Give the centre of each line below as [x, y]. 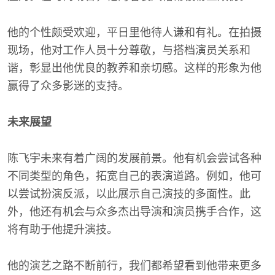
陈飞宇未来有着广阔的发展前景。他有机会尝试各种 [134, 158]
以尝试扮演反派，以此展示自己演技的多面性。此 [129, 194]
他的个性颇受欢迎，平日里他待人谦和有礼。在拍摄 [134, 33]
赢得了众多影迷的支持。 [68, 86]
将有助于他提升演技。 [63, 230]
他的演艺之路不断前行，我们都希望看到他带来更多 [134, 266]
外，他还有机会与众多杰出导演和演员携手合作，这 [134, 212]
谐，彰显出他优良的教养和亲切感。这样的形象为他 [134, 68]
